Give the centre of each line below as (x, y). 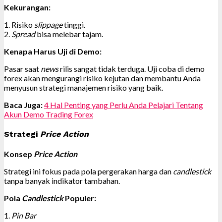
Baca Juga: (23, 105)
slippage (48, 24)
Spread (23, 34)
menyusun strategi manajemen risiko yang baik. (83, 87)
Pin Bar (24, 216)
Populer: (80, 198)
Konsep (19, 154)
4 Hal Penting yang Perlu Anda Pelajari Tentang (124, 105)
